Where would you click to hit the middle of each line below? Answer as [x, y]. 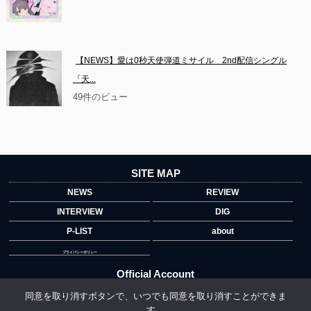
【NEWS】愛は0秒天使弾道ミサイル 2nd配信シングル [181, 61]
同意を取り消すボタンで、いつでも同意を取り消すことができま [155, 296]
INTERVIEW [79, 211]
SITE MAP [155, 173]
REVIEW [223, 192]
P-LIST [79, 231]
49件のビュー [100, 97]
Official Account [155, 274]
